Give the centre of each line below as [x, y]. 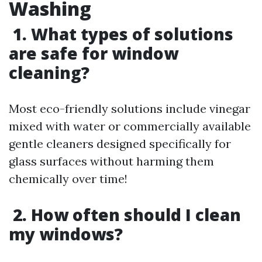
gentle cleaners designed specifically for [120, 144]
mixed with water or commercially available [130, 126]
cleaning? [49, 73]
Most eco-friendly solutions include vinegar [130, 108]
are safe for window [94, 53]
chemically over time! [68, 179]
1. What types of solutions [121, 34]
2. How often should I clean [125, 215]
